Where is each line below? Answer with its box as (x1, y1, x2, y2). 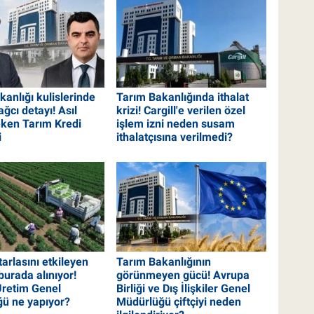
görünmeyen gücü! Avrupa (116, 268, 250, 282)
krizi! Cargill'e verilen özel (116, 104, 246, 118)
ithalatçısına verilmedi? (116, 130, 233, 144)
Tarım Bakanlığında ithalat (116, 90, 250, 104)
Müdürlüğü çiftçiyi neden (116, 294, 242, 308)
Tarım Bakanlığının (116, 254, 212, 268)
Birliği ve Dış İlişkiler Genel (116, 281, 251, 295)
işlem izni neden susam (116, 117, 235, 131)
